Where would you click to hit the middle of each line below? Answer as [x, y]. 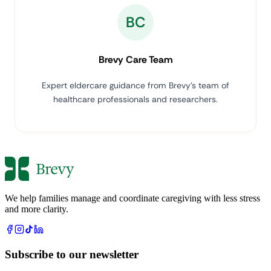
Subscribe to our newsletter [72, 254]
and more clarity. [37, 209]
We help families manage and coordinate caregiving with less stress [132, 198]
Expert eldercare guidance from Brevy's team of [135, 86]
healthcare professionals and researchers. [135, 100]
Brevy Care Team [135, 60]
